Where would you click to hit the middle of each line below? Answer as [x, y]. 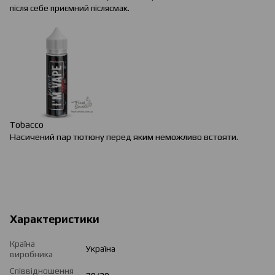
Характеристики [55, 219]
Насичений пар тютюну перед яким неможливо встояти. [124, 136]
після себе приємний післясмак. [70, 8]
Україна [101, 248]
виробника [31, 254]
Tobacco [27, 124]
